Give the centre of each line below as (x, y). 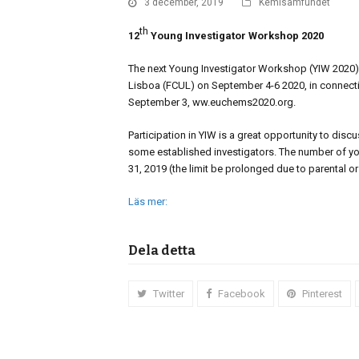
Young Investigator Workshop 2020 (236, 35)
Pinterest (322, 293)
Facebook (241, 293)
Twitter (168, 293)
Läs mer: (148, 201)
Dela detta (162, 250)
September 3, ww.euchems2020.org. (212, 102)
